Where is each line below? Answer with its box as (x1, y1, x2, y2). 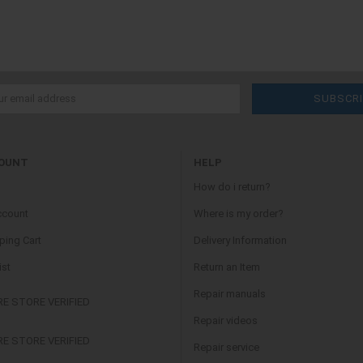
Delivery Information (194, 233, 287, 246)
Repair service (194, 340, 259, 353)
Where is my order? (194, 207, 284, 220)
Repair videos (194, 314, 258, 327)
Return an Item (194, 260, 260, 273)
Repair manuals (194, 287, 266, 300)
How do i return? (194, 180, 271, 193)
